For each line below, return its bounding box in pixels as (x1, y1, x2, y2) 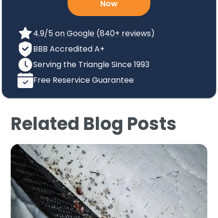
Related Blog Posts (11, 111, 177, 136)
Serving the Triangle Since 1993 (33, 58, 150, 70)
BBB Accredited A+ (33, 43, 105, 54)
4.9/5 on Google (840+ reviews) (33, 27, 155, 39)
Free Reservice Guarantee (33, 74, 134, 86)
